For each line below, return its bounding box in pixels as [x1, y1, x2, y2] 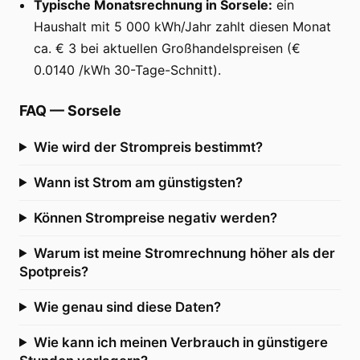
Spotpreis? [19, 263, 88, 280]
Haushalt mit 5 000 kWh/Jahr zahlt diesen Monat [34, 18, 331, 35]
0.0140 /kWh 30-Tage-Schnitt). [34, 61, 221, 78]
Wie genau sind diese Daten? [33, 298, 221, 315]
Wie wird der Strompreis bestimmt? [33, 138, 263, 155]
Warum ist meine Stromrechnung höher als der [33, 244, 335, 261]
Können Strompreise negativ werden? [33, 209, 277, 226]
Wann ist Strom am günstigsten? [33, 174, 243, 190]
